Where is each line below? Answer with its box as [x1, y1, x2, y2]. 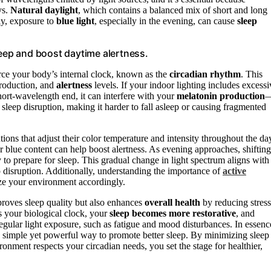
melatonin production [177, 90, 265, 101]
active [223, 165, 246, 176]
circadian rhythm [169, 68, 241, 79]
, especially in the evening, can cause [94, 15, 237, 26]
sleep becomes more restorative [109, 207, 236, 218]
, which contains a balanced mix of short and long [78, 4, 267, 15]
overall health [145, 197, 200, 207]
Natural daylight [10, 4, 78, 15]
